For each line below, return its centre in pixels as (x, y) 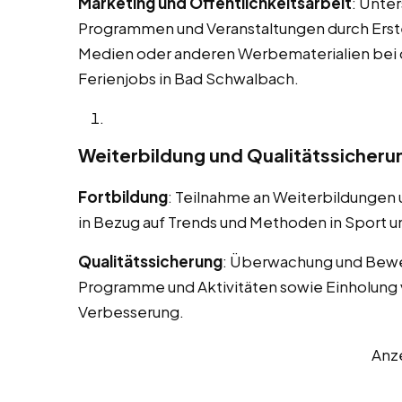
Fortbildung (123, 197)
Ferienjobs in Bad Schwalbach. (188, 79)
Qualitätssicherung (150, 262)
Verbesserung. (131, 312)
